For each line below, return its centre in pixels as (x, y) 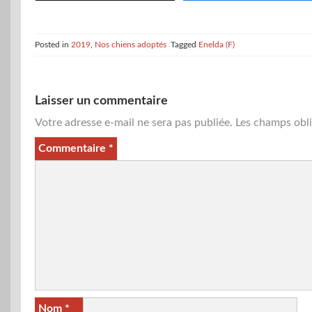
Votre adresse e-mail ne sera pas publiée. (134, 123)
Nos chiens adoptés (131, 45)
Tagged (185, 45)
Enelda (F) (217, 45)
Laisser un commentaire (101, 101)
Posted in (53, 45)
